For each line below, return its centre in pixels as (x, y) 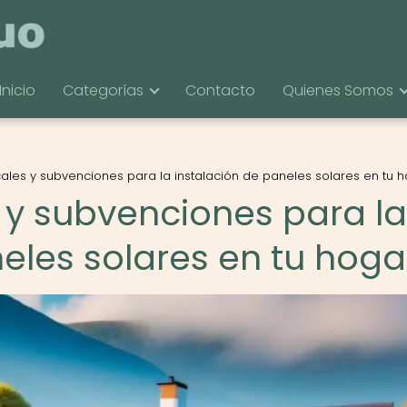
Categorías (103, 90)
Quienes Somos (338, 90)
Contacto (220, 90)
